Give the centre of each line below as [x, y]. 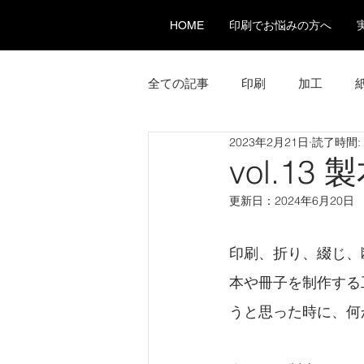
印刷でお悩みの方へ [280, 25]
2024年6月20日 [314, 201]
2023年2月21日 [269, 142]
